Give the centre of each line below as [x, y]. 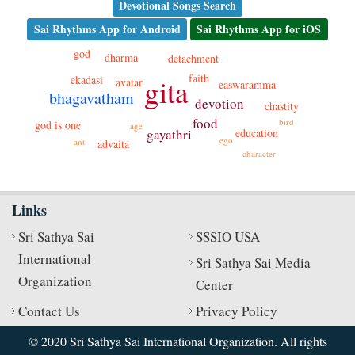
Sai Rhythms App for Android [107, 29]
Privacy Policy [237, 311]
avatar [130, 82]
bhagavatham [92, 98]
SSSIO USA [228, 237]
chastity [282, 105]
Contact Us [49, 311]
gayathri [170, 135]
